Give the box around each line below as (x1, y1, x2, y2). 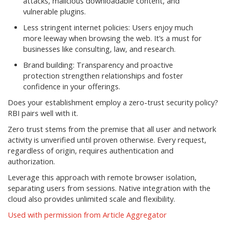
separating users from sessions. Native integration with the (8, 183, 210, 194)
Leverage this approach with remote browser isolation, (8, 172, 197, 183)
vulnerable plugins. (23, 7, 86, 17)
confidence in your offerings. (23, 82, 120, 92)
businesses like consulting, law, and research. (23, 44, 176, 54)
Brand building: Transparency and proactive (23, 60, 173, 70)
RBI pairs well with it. (8, 108, 78, 119)
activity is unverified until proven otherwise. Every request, (8, 135, 206, 145)
